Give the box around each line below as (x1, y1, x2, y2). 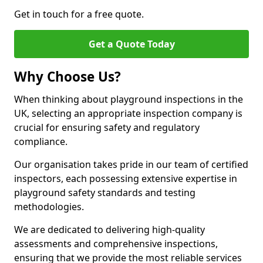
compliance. (14, 135, 68, 148)
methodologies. (14, 200, 84, 213)
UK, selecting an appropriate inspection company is (14, 107, 242, 120)
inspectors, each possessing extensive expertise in (14, 172, 237, 185)
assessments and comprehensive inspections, (14, 237, 218, 250)
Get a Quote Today (88, 38, 175, 50)
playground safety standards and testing (14, 186, 195, 199)
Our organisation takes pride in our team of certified (14, 158, 248, 171)
